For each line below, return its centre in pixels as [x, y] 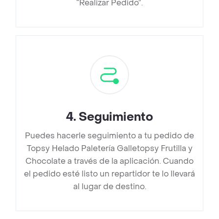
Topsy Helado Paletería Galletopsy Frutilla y [109, 149]
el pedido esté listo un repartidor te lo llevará [109, 174]
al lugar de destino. [109, 187]
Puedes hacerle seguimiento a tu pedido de [109, 136]
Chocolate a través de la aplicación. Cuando [109, 161]
